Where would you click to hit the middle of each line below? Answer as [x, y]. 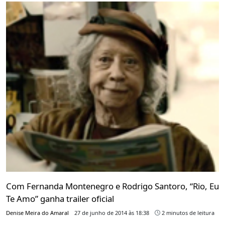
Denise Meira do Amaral [37, 212]
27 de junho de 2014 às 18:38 [112, 212]
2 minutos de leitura [187, 212]
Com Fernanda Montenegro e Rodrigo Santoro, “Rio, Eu [113, 186]
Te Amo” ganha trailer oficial [60, 198]
